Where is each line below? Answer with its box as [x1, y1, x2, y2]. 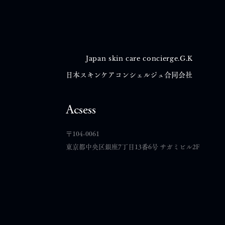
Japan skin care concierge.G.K [86, 54, 193, 63]
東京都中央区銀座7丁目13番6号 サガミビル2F [66, 144, 199, 150]
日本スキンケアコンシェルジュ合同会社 [66, 71, 192, 78]
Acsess [66, 103, 96, 115]
